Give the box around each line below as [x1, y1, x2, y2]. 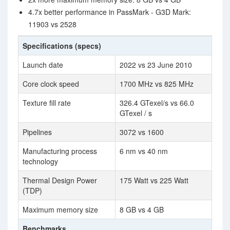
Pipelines [23, 127, 52, 137]
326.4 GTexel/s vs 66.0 [120, 98, 194, 108]
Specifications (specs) [23, 41, 101, 51]
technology [23, 156, 58, 166]
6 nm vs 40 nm [120, 146, 168, 156]
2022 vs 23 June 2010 [120, 60, 192, 70]
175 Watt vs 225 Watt [120, 175, 188, 185]
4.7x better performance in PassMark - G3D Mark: [28, 7, 191, 17]
